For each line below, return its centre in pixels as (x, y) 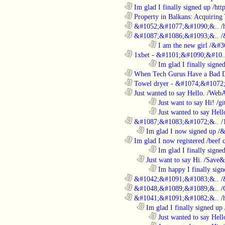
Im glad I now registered (168, 140)
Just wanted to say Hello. (168, 93)
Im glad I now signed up (180, 131)
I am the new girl (182, 45)
